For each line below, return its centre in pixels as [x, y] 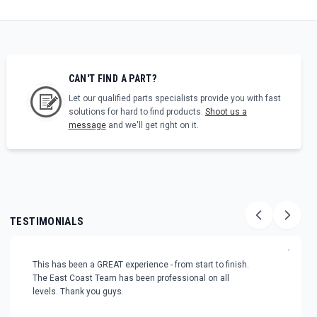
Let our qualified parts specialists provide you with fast [174, 99]
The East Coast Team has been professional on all [131, 278]
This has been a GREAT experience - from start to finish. [141, 265]
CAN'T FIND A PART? [112, 79]
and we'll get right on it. [152, 126]
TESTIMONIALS [47, 222]
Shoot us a [226, 112]
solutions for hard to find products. [137, 112]
